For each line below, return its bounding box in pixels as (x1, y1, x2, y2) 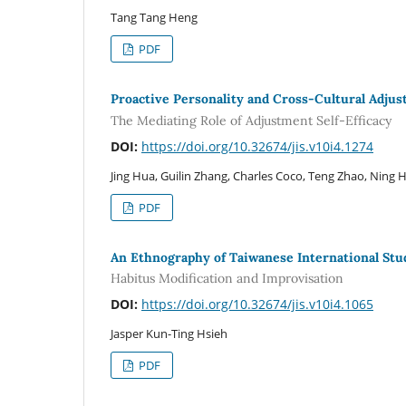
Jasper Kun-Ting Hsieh (111, 325, 227, 343)
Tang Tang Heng (111, 9, 198, 26)
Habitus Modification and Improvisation (111, 270, 343, 287)
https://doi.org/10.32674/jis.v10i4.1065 (141, 295, 373, 314)
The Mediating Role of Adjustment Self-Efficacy (111, 111, 391, 129)
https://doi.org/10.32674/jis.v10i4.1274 (141, 137, 373, 155)
